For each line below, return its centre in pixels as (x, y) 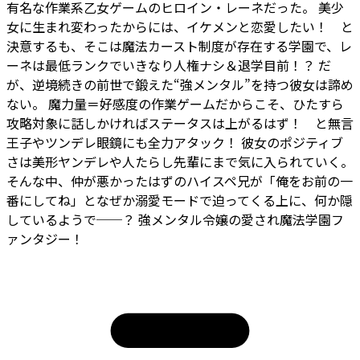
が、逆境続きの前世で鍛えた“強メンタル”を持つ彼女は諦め (180, 84)
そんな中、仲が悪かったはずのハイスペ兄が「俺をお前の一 (180, 180)
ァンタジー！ (45, 238)
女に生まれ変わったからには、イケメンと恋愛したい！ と (180, 26)
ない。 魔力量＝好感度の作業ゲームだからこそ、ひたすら (175, 103)
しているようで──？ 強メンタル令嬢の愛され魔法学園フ (175, 219)
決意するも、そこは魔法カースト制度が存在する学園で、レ (179, 45)
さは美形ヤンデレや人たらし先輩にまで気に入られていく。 (180, 161)
